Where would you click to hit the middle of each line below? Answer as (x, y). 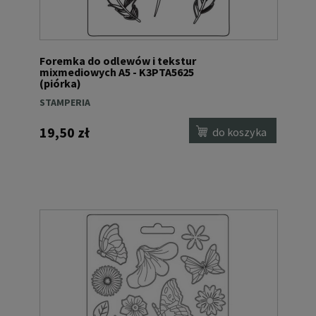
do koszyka (240, 132)
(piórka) (60, 84)
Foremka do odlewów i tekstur (118, 61)
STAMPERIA (65, 103)
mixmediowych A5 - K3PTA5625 (117, 72)
